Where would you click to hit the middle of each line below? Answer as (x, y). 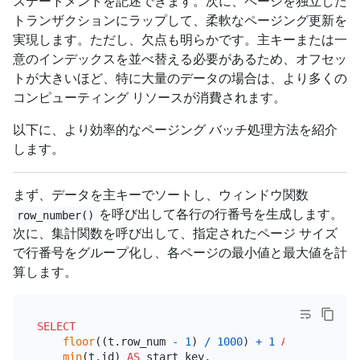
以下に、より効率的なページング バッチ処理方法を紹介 (175, 130)
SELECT (56, 326)
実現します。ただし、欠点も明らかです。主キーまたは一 (180, 40)
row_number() (56, 215)
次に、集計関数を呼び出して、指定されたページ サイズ (175, 234)
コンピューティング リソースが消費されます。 (149, 98)
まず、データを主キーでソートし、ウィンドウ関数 (161, 195)
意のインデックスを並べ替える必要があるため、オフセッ (180, 59)
